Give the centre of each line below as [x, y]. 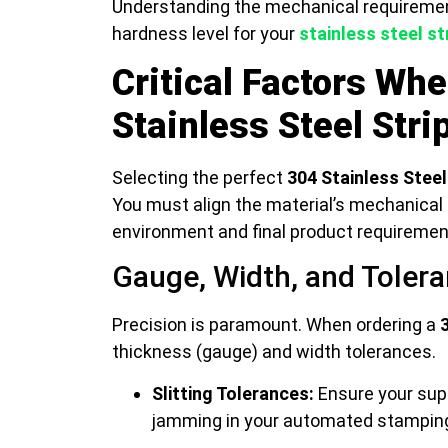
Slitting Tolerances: [233, 393]
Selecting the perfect [199, 177]
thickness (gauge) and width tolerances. [274, 352]
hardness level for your [205, 34]
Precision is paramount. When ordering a [276, 325]
